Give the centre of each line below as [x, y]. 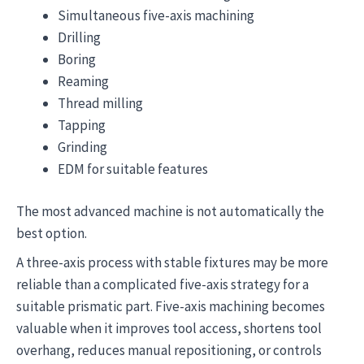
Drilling [79, 37]
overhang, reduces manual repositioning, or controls [169, 350]
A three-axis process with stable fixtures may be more [172, 262]
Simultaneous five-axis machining [156, 15]
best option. [52, 233]
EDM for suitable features [133, 169]
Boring [77, 59]
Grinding [82, 147]
